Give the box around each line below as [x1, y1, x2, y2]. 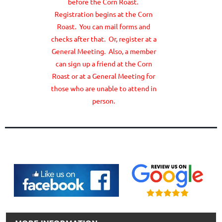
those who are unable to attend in [51, 83, 157, 93]
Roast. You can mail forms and [57, 21, 150, 31]
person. [92, 96, 115, 105]
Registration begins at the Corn [55, 9, 153, 18]
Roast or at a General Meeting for [52, 71, 155, 80]
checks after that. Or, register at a [51, 34, 157, 43]
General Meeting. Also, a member [51, 46, 156, 55]
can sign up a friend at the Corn [55, 58, 152, 68]
